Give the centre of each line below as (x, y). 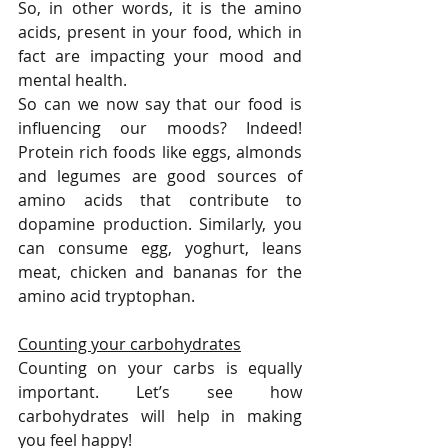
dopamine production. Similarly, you (160, 224)
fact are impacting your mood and (160, 56)
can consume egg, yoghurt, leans (160, 248)
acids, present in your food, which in (160, 32)
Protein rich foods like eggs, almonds (160, 152)
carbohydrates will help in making (160, 416)
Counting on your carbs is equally (160, 368)
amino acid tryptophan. (106, 296)
